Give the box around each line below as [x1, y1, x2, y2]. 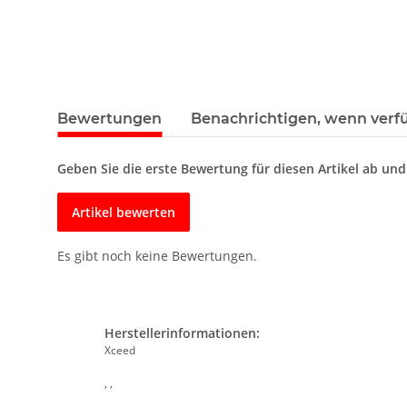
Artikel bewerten [72, 203, 175, 222]
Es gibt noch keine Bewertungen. [57, 247, 257, 265]
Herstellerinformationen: [104, 324, 260, 342]
